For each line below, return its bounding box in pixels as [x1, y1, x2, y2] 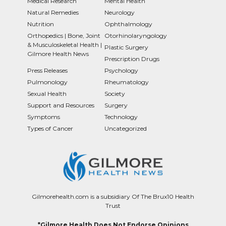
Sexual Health [27, 89, 67, 97]
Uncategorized [104, 124, 147, 132]
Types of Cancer [27, 124, 73, 132]
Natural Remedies [27, 8, 79, 16]
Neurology [104, 8, 135, 16]
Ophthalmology [104, 20, 152, 28]
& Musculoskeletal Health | [27, 40, 102, 48]
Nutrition [27, 20, 54, 28]
